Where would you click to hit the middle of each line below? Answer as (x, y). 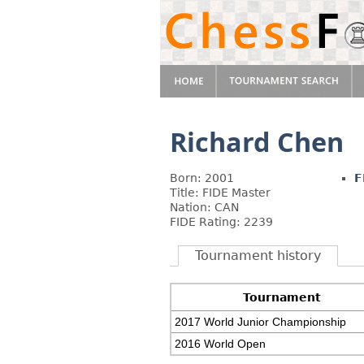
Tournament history (258, 256)
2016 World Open (221, 344)
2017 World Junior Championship (261, 322)
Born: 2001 (202, 178)
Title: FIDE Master (220, 193)
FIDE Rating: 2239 (221, 222)
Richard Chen (257, 141)
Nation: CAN (204, 207)
